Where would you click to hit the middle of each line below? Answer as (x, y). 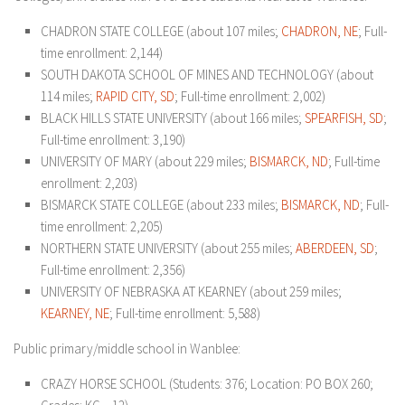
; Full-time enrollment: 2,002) (250, 96)
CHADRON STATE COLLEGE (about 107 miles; (161, 31)
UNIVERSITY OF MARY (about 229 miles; (145, 161)
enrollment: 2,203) (89, 183)
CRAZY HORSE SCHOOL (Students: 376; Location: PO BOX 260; (207, 384)
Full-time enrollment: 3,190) (113, 140)
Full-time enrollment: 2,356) (113, 270)
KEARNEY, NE (75, 313)
